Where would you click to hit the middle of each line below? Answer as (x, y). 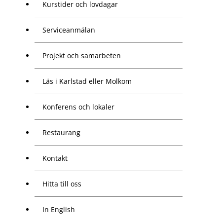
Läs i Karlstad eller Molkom (87, 81)
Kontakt (55, 158)
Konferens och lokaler (78, 107)
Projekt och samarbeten (82, 56)
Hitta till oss (62, 184)
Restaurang (61, 133)
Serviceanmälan (69, 30)
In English (59, 210)
